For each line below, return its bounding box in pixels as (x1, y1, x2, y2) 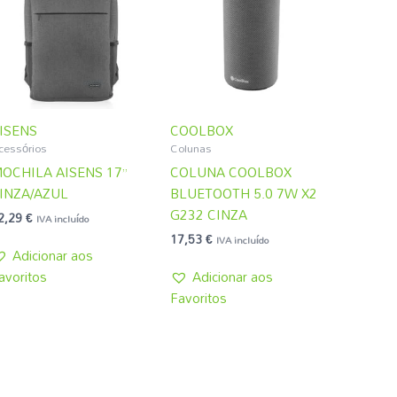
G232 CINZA (170, 200, 248, 228)
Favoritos (170, 284, 228, 311)
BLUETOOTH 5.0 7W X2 (170, 179, 318, 206)
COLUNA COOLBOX (170, 158, 292, 185)
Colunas (170, 136, 213, 160)
